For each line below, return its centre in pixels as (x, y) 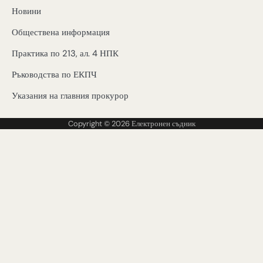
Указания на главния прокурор (70, 96)
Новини (26, 11)
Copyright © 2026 (100, 124)
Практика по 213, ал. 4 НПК (65, 54)
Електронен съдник (163, 124)
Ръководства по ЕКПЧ (54, 75)
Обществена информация (61, 33)
